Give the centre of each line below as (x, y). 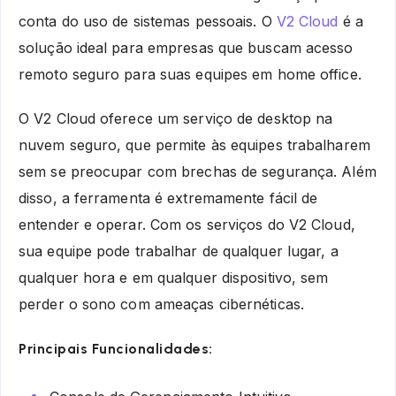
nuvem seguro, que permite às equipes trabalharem (194, 145)
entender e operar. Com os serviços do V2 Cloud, (187, 225)
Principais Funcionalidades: (116, 349)
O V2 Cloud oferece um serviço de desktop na (176, 119)
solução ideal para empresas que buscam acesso (186, 47)
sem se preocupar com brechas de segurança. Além (198, 172)
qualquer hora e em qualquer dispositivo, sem (174, 278)
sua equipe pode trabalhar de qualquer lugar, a (179, 251)
